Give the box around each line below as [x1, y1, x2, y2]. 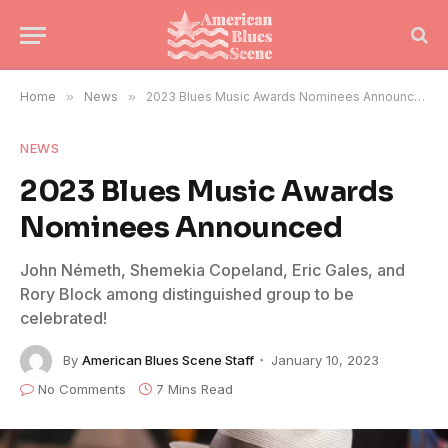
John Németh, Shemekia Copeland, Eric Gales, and [20, 260, 405, 280]
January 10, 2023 [271, 351, 379, 368]
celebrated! [20, 308, 107, 328]
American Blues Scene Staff [82, 351, 254, 368]
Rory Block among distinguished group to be [20, 284, 354, 304]
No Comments [38, 381, 126, 397]
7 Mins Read [156, 381, 233, 397]
